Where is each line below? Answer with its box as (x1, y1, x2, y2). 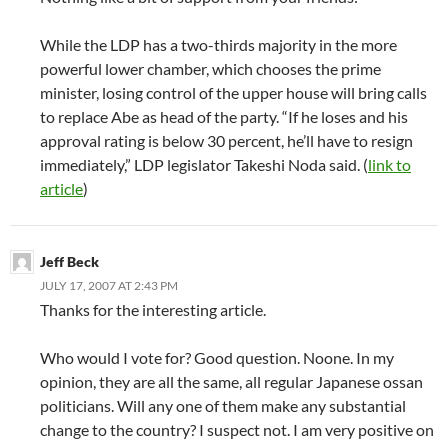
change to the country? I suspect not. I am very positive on (40, 420, 434, 439)
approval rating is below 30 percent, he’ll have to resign (40, 131, 413, 150)
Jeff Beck (40, 253, 99, 270)
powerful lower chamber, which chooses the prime (40, 59, 381, 78)
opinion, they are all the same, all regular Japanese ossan (40, 372, 423, 391)
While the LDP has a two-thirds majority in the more (40, 35, 397, 54)
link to (368, 155, 411, 174)
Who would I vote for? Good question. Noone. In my (40, 348, 394, 367)
